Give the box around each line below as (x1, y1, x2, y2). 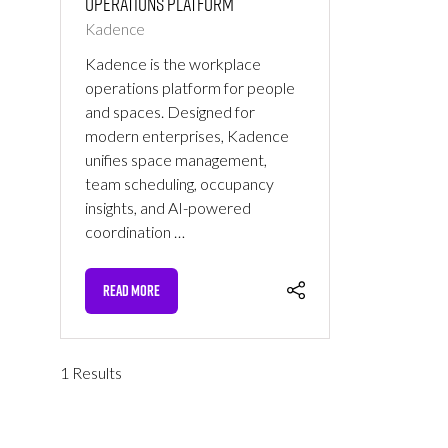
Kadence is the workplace (85, 54, 261, 74)
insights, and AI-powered (85, 198, 251, 218)
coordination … (85, 222, 185, 242)
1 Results (60, 363, 122, 383)
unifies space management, (85, 150, 267, 170)
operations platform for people (85, 78, 295, 98)
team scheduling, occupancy (85, 174, 274, 194)
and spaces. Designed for (85, 102, 255, 122)
